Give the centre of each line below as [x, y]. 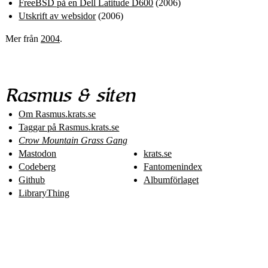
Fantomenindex [173, 166]
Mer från [23, 39]
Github [32, 179]
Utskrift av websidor [57, 16]
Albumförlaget [171, 179]
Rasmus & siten [70, 95]
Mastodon [38, 153]
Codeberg [37, 166]
